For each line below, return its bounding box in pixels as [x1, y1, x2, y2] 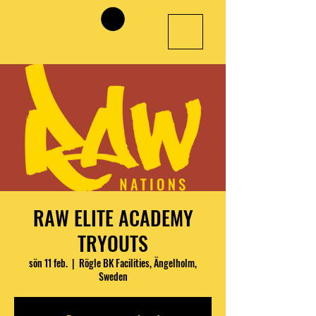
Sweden [98, 268, 128, 284]
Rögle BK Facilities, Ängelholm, [79, 255, 197, 270]
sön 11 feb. [29, 255, 68, 270]
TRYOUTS [78, 228, 148, 257]
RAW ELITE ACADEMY [32, 202, 193, 232]
